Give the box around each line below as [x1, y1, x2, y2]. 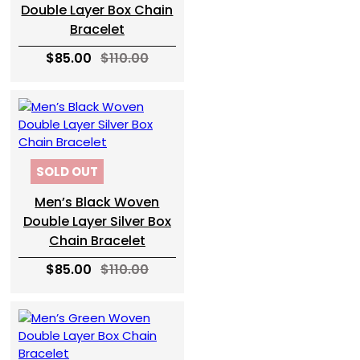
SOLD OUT [36, 163, 98, 180]
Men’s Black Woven [35, 193, 160, 211]
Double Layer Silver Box [22, 212, 171, 231]
